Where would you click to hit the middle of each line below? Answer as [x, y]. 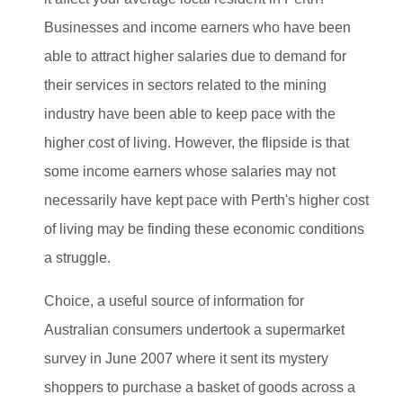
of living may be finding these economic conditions [204, 228]
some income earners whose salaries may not [190, 171]
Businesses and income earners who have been [197, 27]
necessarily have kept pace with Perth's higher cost [206, 200]
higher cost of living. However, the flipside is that [197, 142]
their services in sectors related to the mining [185, 85]
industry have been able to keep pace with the [190, 113]
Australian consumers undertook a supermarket [194, 329]
